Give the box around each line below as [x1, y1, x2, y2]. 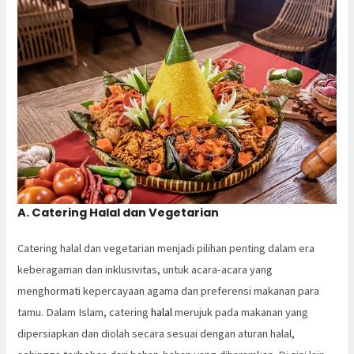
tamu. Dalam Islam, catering [17, 304, 152, 319]
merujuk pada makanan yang [172, 304, 309, 319]
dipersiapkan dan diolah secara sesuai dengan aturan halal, [17, 326, 296, 341]
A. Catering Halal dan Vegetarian [17, 204, 220, 220]
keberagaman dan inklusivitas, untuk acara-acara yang [17, 262, 273, 277]
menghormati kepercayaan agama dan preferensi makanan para [17, 283, 320, 298]
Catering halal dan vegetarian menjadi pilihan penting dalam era [17, 240, 315, 255]
